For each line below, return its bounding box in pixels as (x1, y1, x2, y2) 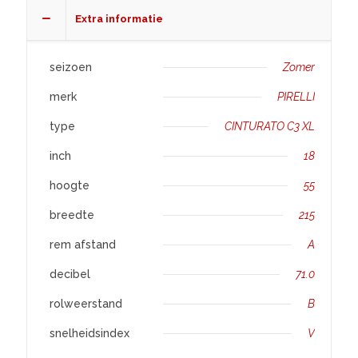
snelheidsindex (50, 327, 129, 340)
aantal (26, 32, 59, 45)
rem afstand (50, 238, 116, 251)
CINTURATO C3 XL (225, 120, 315, 133)
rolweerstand (50, 297, 122, 310)
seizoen (50, 61, 92, 74)
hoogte (50, 179, 89, 192)
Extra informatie (75, 13, 163, 25)
